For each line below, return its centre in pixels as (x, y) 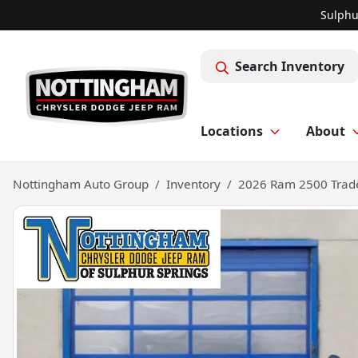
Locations (232, 131)
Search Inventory (290, 66)
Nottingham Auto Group (81, 184)
